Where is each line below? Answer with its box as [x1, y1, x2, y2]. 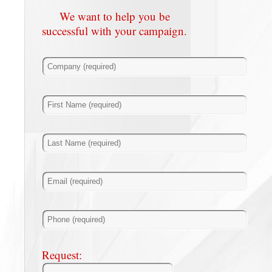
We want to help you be [59, 8, 170, 24]
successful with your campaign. [42, 23, 188, 38]
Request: [41, 247, 82, 262]
